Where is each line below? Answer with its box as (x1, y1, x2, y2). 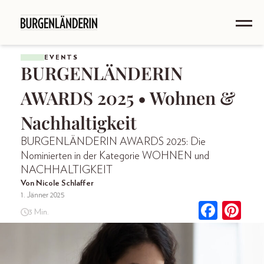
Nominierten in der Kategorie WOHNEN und (21, 151, 209, 161)
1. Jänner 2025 (21, 191, 65, 199)
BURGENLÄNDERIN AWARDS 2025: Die (21, 137, 206, 147)
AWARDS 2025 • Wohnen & (21, 86, 235, 110)
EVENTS (44, 54, 78, 61)
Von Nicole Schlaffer (21, 179, 94, 187)
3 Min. (28, 207, 49, 216)
